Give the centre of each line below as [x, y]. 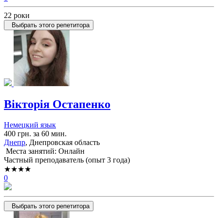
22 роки [17, 15]
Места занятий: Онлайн [44, 151]
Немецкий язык [30, 125]
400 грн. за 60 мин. [35, 133]
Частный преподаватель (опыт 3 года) [67, 160]
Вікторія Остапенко [57, 104]
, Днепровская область [63, 142]
